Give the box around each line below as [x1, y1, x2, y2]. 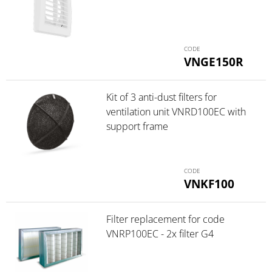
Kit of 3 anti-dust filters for [106, 90, 217, 104]
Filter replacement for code [106, 212, 225, 226]
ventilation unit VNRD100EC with [106, 104, 246, 118]
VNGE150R [184, 53, 244, 70]
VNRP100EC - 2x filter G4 [106, 226, 214, 240]
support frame [106, 119, 168, 133]
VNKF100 [184, 175, 235, 192]
